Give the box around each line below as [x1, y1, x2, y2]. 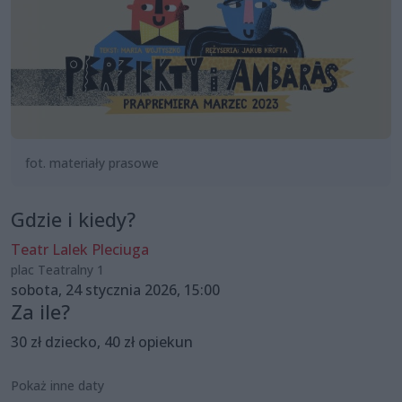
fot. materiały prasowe [25, 153, 159, 171]
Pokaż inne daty [11, 376, 104, 394]
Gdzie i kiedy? [11, 205, 135, 232]
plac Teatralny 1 [11, 260, 104, 278]
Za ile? [11, 298, 70, 325]
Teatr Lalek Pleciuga [11, 239, 149, 259]
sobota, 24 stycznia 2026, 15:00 [11, 279, 220, 300]
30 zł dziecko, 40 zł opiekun [11, 331, 193, 352]
